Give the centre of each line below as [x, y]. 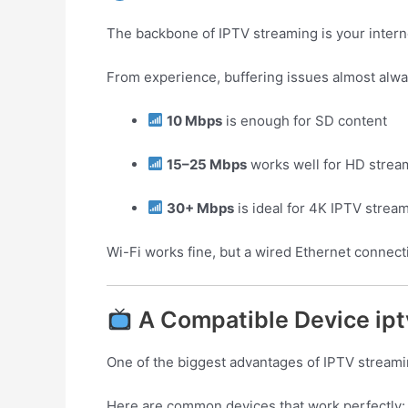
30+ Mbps [201, 208]
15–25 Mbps [207, 164]
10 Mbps [195, 120]
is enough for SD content [305, 120]
